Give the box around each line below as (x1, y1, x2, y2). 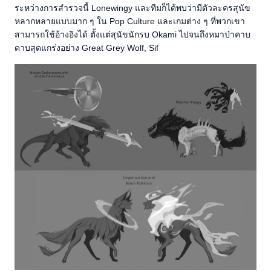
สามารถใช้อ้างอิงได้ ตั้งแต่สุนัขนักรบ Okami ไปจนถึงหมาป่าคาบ (15, 29, 250, 39)
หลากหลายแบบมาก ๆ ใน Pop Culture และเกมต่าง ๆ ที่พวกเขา (15, 16, 245, 26)
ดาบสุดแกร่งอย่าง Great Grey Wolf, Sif (15, 42, 158, 53)
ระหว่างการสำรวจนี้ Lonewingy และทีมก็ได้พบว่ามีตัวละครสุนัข (15, 2, 250, 13)
